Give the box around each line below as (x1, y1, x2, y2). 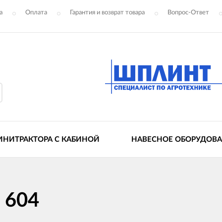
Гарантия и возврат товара (70, 9, 145, 16)
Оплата (25, 9, 47, 16)
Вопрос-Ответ (167, 9, 209, 16)
